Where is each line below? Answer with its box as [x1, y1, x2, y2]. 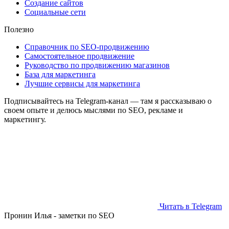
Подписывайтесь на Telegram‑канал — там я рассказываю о [4, 96, 212, 105]
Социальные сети [25, 7, 86, 16]
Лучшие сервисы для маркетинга [25, 79, 140, 88]
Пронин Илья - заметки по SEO [4, 211, 114, 220]
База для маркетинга [25, 70, 96, 79]
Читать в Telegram [159, 201, 222, 211]
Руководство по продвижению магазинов [25, 60, 170, 70]
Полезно [4, 25, 34, 34]
